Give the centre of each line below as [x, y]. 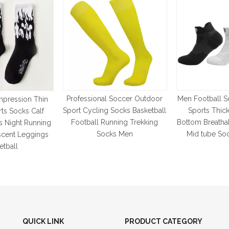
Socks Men [114, 134]
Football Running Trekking [114, 122]
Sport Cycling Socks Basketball [114, 110]
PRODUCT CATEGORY [164, 221]
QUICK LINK [43, 221]
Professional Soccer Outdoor [114, 99]
